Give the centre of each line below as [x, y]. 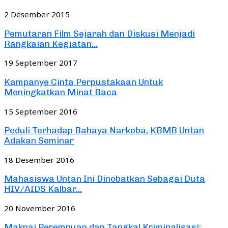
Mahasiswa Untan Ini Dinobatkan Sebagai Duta [105, 179]
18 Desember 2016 [39, 160]
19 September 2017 [41, 63]
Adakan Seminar [39, 141]
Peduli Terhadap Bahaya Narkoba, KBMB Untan [104, 131]
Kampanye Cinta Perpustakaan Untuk [83, 82]
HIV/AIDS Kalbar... [43, 189]
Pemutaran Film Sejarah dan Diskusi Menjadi [99, 33]
